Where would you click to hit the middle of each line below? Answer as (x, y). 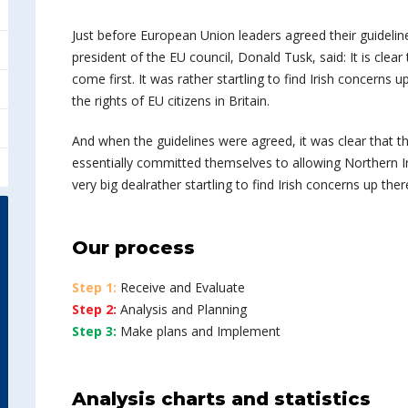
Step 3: (94, 331)
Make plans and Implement (199, 331)
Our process (133, 248)
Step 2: (94, 309)
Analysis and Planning (182, 309)
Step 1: (94, 287)
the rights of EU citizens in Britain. (171, 101)
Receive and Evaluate (181, 287)
